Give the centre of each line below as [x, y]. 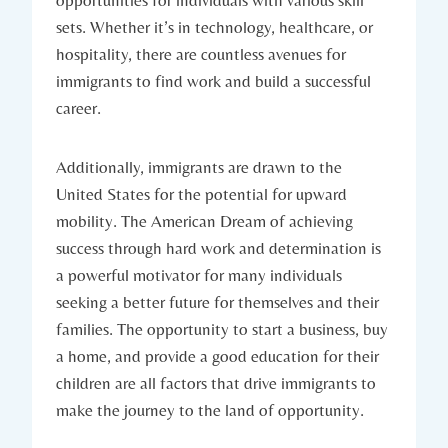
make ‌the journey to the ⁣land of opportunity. [210, 410]
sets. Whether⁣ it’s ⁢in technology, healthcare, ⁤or [214, 27]
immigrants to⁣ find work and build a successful [213, 81]
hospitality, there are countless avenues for [201, 54]
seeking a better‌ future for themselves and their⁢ [217, 302]
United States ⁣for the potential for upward [201, 194]
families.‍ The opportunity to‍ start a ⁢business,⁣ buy [222, 329]
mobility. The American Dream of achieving [204, 221]
